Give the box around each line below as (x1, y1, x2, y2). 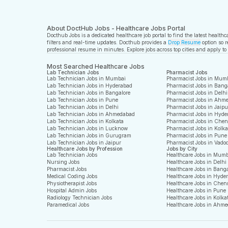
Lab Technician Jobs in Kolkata (47, 118, 124, 124)
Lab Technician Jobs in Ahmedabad (47, 111, 135, 117)
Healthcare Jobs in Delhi (166, 159, 227, 165)
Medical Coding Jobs (47, 173, 97, 179)
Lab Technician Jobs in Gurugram (47, 132, 131, 138)
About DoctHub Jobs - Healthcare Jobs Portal (47, 24, 185, 32)
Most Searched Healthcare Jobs (47, 63, 145, 70)
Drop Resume (168, 39, 201, 45)
